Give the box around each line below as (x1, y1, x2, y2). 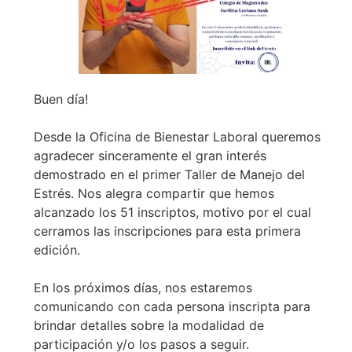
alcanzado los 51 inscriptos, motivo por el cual (33, 204, 311, 221)
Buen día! (33, 91, 88, 108)
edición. (33, 242, 80, 258)
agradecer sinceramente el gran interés (33, 148, 266, 164)
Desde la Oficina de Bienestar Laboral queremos (33, 129, 321, 145)
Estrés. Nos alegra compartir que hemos (33, 185, 274, 202)
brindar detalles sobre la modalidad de (33, 317, 264, 334)
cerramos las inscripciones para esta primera (33, 223, 301, 240)
